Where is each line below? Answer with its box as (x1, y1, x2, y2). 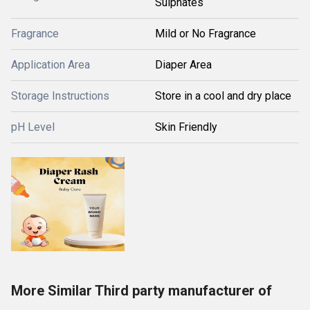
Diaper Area (155, 58, 212, 71)
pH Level (11, 120, 55, 134)
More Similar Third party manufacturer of (11, 282, 272, 299)
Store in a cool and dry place (155, 89, 291, 102)
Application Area (11, 58, 90, 71)
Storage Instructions (11, 89, 109, 102)
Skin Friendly (155, 120, 217, 134)
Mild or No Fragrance (155, 27, 256, 40)
